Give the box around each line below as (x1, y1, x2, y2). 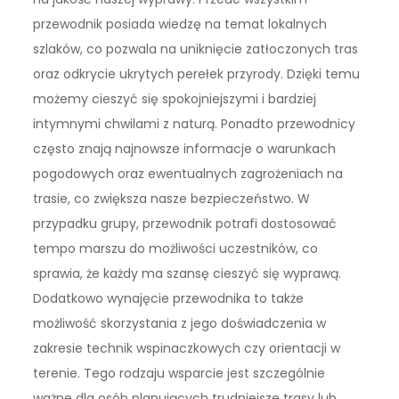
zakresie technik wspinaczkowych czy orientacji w (33, 338, 341, 357)
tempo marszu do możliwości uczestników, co (33, 239, 319, 257)
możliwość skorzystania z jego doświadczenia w (33, 313, 327, 332)
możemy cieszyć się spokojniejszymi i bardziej (33, 89, 317, 108)
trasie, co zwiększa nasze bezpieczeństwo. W (33, 189, 311, 208)
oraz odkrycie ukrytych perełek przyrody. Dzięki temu (33, 64, 361, 83)
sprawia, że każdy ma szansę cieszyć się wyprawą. (33, 264, 342, 282)
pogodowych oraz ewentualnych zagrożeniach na (33, 164, 344, 183)
